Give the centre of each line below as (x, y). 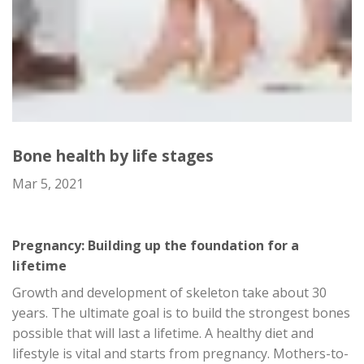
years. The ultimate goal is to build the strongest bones (181, 312)
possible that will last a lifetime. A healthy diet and (163, 333)
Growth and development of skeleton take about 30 (169, 292)
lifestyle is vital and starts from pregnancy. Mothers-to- (180, 353)
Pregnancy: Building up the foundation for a (156, 245)
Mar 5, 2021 (48, 183)
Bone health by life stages (113, 156)
